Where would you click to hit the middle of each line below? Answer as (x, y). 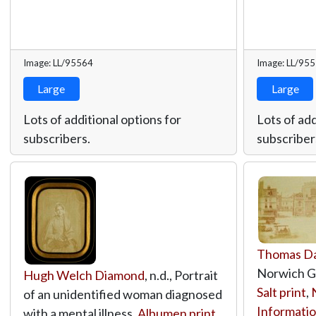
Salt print (281, 292)
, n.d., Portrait (181, 275)
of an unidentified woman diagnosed (122, 294)
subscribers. (56, 138)
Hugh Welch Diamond (84, 275)
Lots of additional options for (102, 119)
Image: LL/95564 (58, 62)
